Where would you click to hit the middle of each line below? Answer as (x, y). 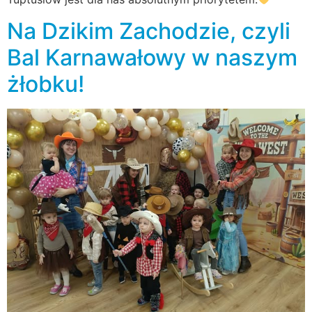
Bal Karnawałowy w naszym (152, 57)
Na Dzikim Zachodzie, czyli (149, 31)
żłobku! (46, 84)
